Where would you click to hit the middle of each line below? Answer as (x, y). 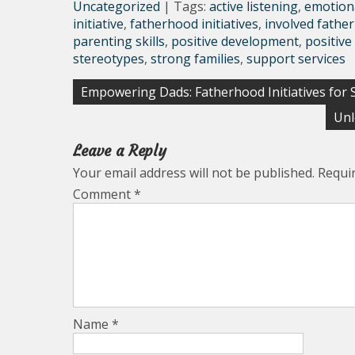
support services (296, 59)
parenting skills (119, 41)
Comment (103, 194)
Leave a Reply (120, 151)
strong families (195, 59)
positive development (235, 41)
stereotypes (109, 59)
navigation (117, 114)
